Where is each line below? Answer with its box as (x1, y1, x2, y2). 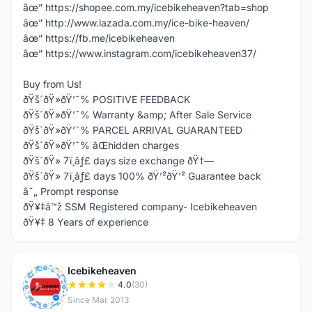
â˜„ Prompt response (23, 185, 118, 197)
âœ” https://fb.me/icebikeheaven (23, 32, 175, 44)
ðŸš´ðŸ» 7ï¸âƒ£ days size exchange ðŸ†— (23, 155, 214, 166)
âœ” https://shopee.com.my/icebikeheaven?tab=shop (23, 1, 269, 13)
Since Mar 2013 (68, 295, 129, 305)
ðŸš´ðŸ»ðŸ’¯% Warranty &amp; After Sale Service (23, 109, 251, 120)
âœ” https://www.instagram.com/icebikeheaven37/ (23, 47, 256, 59)
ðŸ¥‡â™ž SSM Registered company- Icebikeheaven (23, 201, 257, 212)
